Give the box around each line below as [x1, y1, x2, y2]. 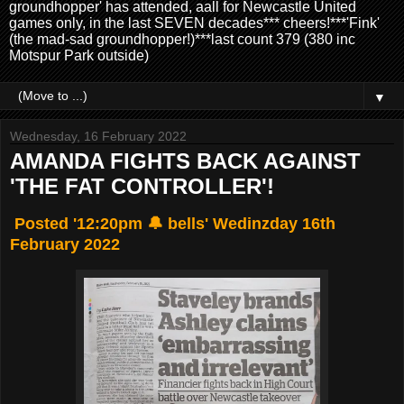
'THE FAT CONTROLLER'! [10, 173, 274, 198]
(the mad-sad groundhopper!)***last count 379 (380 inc [9, 31, 355, 47]
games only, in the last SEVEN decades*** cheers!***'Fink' [9, 14, 380, 31]
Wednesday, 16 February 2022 [10, 128, 187, 143]
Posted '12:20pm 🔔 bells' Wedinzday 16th [10, 214, 335, 233]
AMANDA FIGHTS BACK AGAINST [10, 148, 361, 173]
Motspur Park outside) [9, 47, 149, 63]
